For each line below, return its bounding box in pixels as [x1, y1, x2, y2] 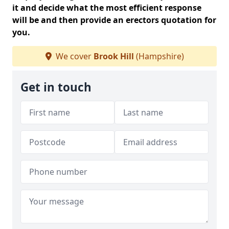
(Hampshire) [133, 51, 184, 62]
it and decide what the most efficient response [12, 2, 201, 13]
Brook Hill [93, 51, 134, 62]
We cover [53, 51, 94, 62]
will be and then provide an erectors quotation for [12, 14, 216, 26]
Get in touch [20, 79, 91, 95]
